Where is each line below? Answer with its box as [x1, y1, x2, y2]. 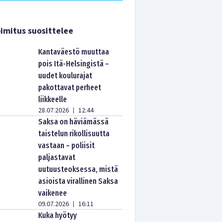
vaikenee [38, 188, 67, 198]
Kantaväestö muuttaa [38, 47, 110, 56]
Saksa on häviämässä [38, 117, 109, 126]
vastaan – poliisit [38, 141, 95, 150]
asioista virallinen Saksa [38, 176, 118, 186]
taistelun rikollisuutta [38, 129, 110, 138]
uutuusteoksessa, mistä [38, 165, 118, 174]
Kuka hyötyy [38, 211, 77, 220]
